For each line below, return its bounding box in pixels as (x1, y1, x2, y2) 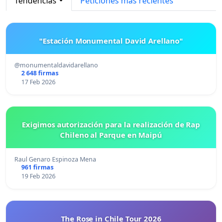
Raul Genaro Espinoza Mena (14, 155, 96, 164)
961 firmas (21, 163, 54, 171)
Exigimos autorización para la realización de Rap (22, 119, 200, 129)
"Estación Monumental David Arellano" (39, 35, 183, 46)
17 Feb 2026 (21, 77, 55, 86)
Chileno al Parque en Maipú (60, 129, 162, 140)
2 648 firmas (21, 68, 58, 77)
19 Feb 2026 (21, 171, 55, 180)
